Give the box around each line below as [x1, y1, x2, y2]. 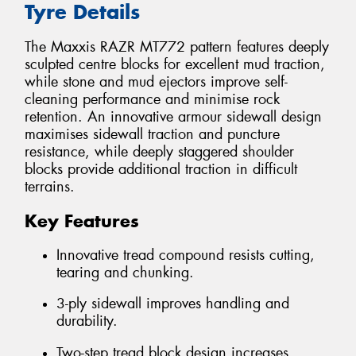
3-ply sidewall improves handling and [56, 294, 289, 314]
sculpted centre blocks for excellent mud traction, [25, 55, 325, 75]
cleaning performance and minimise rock [25, 90, 280, 110]
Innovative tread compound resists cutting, [56, 245, 315, 265]
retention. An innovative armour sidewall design [25, 107, 322, 127]
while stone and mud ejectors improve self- [25, 72, 288, 92]
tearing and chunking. [56, 262, 194, 282]
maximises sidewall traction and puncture [25, 125, 280, 145]
